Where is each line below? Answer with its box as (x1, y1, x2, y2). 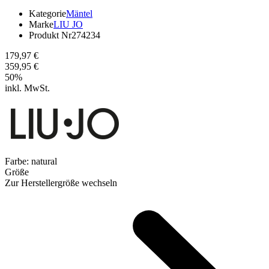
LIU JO (53, 19, 83, 29)
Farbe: (5, 156, 31, 166)
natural (31, 156, 57, 166)
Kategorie (29, 8, 66, 19)
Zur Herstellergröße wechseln (5, 177, 117, 188)
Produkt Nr (29, 29, 71, 40)
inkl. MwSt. (5, 82, 50, 93)
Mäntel (66, 8, 92, 19)
